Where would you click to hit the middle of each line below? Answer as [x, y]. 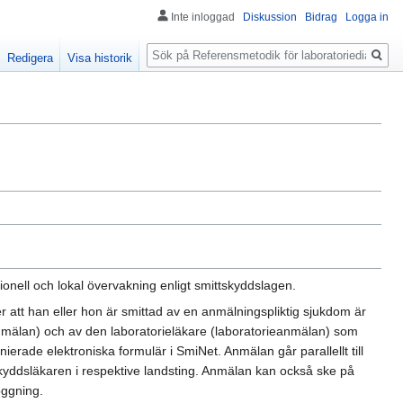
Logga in [367, 17]
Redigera [31, 58]
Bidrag [321, 17]
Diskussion [270, 17]
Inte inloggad [203, 17]
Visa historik [100, 58]
